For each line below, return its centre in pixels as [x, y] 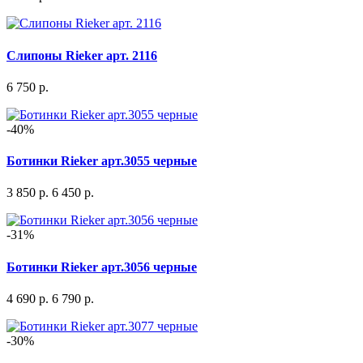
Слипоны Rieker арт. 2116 [82, 55]
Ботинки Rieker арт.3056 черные [102, 267]
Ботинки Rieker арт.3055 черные [102, 161]
